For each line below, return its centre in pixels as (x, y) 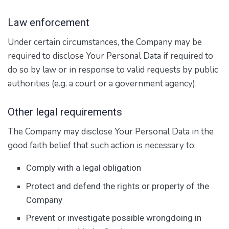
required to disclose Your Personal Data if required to (110, 56)
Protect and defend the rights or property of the (118, 186)
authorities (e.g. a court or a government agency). (102, 83)
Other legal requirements (65, 112)
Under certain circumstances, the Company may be (105, 42)
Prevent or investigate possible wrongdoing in (114, 218)
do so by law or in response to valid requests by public (113, 70)
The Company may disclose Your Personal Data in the (111, 132)
